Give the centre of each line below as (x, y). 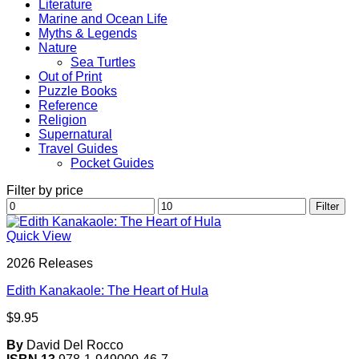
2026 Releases (50, 263)
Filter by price (45, 190)
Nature (58, 48)
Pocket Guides (112, 163)
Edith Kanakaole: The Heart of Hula (107, 290)
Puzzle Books (78, 91)
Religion (63, 120)
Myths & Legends (88, 33)
